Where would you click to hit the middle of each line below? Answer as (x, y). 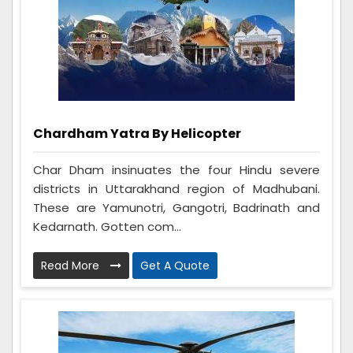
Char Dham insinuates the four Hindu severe (176, 169)
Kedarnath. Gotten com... (107, 226)
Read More (72, 265)
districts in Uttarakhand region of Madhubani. (176, 188)
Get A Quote (175, 265)
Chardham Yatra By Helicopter (137, 134)
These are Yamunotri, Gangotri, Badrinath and (176, 207)
